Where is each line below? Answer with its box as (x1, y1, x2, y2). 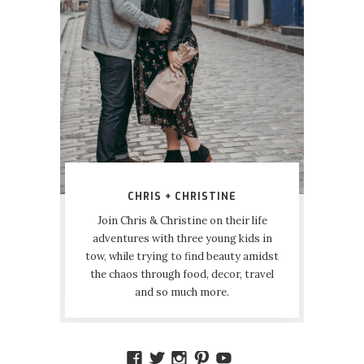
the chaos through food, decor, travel (90, 266, 274, 281)
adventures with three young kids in (92, 231, 272, 245)
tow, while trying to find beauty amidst (85, 249, 279, 263)
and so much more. (135, 284, 229, 299)
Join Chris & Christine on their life (97, 213, 267, 227)
